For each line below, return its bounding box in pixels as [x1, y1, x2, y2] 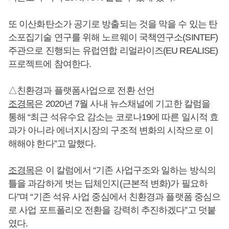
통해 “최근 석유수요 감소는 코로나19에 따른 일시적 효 [8, 111, 219, 122]
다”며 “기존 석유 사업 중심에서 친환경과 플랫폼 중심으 [8, 191, 221, 202]
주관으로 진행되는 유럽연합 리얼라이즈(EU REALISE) [8, 45, 218, 56]
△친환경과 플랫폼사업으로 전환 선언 [8, 85, 154, 96]
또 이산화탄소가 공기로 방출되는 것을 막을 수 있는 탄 [8, 18, 218, 29]
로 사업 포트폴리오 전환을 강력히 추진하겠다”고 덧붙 [8, 204, 216, 215]
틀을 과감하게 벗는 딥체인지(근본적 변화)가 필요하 [8, 178, 208, 189]
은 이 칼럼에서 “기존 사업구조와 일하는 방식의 [34, 165, 216, 175]
